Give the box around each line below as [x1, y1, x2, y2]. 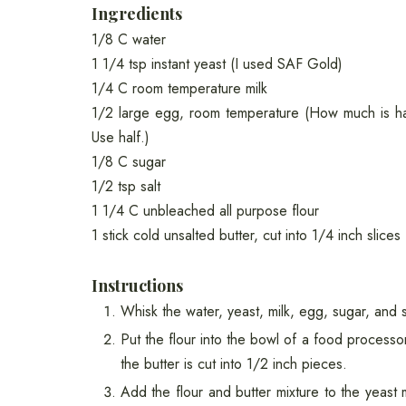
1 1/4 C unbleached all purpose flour [91, 200, 324, 222]
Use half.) [91, 127, 150, 149]
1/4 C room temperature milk [91, 78, 267, 100]
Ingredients [91, 3, 182, 25]
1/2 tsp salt [91, 176, 160, 198]
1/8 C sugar [91, 151, 166, 173]
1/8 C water [91, 29, 166, 51]
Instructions [91, 275, 183, 297]
